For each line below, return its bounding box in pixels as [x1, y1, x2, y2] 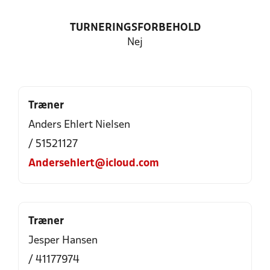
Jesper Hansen [28, 236, 98, 246]
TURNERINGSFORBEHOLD [69, 23, 201, 33]
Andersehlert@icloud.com [28, 159, 159, 169]
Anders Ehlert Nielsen [28, 120, 130, 130]
